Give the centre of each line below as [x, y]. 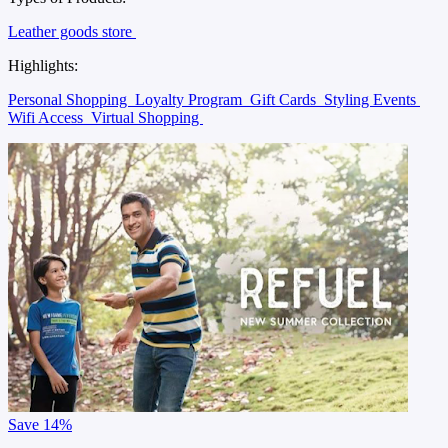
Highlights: [43, 65]
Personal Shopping [69, 99]
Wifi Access [47, 117]
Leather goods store [72, 31]
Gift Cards [285, 99]
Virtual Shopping [147, 117]
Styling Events [372, 99]
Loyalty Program [190, 99]
